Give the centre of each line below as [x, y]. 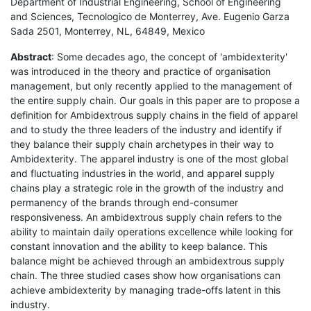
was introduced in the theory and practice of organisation [141, 71]
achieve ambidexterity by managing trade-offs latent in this [145, 289]
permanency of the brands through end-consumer [124, 202]
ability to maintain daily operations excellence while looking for [152, 231]
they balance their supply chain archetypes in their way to [142, 144]
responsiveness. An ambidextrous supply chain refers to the [146, 217]
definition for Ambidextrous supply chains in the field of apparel [154, 115]
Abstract [31, 56]
